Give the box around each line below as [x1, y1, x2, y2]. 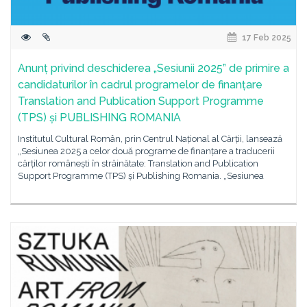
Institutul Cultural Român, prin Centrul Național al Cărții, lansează [18, 134, 282, 144]
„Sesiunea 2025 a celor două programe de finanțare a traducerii [18, 146, 275, 156]
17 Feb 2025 [240, 33, 291, 42]
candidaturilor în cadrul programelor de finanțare [18, 78, 262, 91]
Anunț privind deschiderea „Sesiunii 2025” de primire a [18, 62, 289, 75]
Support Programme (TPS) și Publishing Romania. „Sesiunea [18, 171, 264, 181]
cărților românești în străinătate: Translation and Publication [18, 158, 258, 169]
